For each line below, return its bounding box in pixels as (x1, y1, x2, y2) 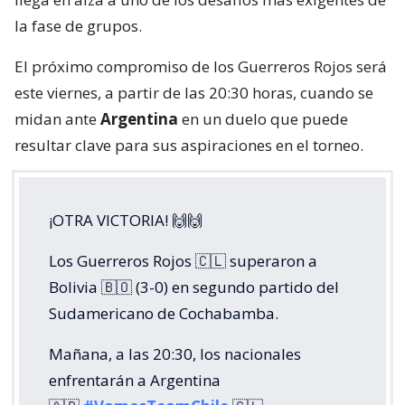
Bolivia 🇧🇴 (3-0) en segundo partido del (49, 277, 339, 298)
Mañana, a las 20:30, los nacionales (49, 344, 301, 365)
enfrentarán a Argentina (49, 370, 221, 391)
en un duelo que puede (178, 108, 348, 130)
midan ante (14, 108, 100, 130)
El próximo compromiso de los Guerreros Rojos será (14, 56, 387, 78)
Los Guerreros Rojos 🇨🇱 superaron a (49, 250, 317, 272)
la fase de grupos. (14, 15, 142, 37)
